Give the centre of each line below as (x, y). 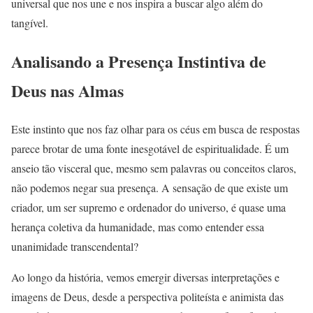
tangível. (30, 23)
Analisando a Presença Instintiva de (139, 61)
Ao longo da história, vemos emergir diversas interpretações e (145, 277)
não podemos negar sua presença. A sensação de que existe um (150, 188)
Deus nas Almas (67, 91)
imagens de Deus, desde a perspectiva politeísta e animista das (147, 297)
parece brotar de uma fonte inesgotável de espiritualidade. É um (150, 149)
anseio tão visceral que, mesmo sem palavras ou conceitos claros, (154, 168)
